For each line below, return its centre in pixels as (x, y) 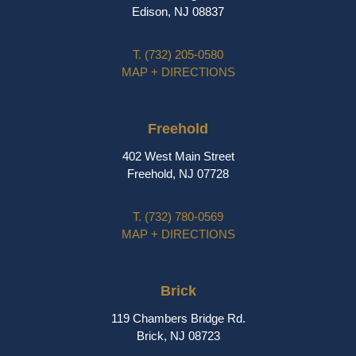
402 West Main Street (178, 157)
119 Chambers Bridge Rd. (178, 319)
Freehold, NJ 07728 (178, 174)
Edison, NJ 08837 (178, 12)
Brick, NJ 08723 (178, 336)
